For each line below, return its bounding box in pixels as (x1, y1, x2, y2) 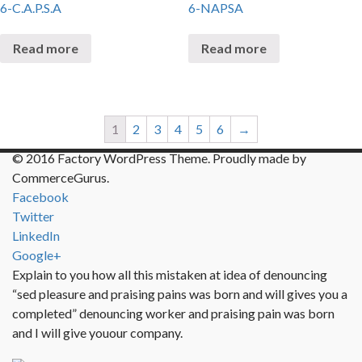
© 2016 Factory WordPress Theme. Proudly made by (12, 149, 306, 166)
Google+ (12, 246, 61, 263)
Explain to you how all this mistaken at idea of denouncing (12, 266, 327, 282)
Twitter (12, 208, 54, 224)
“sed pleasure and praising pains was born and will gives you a (12, 285, 347, 301)
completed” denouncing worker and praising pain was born (12, 305, 335, 321)
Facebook (12, 188, 69, 204)
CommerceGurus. (12, 169, 109, 185)
